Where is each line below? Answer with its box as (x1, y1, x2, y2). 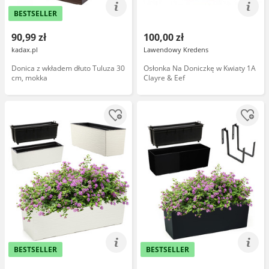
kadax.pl (11, 45, 38, 54)
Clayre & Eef (144, 73, 185, 83)
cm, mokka (11, 73, 47, 83)
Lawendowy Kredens (144, 45, 208, 54)
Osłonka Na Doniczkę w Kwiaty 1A (144, 63, 256, 73)
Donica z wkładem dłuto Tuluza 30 (11, 63, 125, 73)
